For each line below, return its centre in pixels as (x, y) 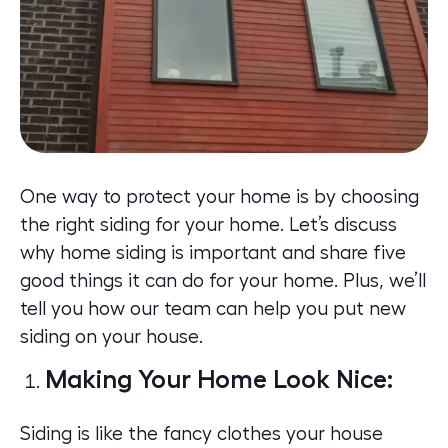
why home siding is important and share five (213, 253)
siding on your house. (111, 337)
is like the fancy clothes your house (227, 434)
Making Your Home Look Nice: (219, 380)
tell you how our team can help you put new (213, 309)
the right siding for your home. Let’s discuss (208, 225)
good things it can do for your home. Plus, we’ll (223, 281)
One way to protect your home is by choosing (219, 197)
